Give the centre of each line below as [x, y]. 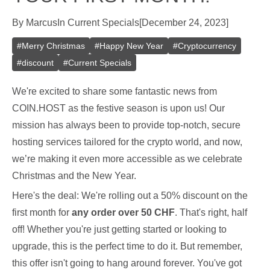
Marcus [42, 23]
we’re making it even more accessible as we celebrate [127, 159]
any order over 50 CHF [123, 212]
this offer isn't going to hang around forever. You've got [127, 263]
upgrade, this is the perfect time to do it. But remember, [127, 246]
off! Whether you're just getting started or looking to [119, 229]
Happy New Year [131, 46]
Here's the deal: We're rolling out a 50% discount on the [130, 196]
